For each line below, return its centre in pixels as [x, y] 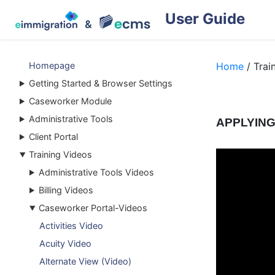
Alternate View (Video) [85, 261]
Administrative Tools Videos [97, 172]
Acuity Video [65, 243]
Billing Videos [66, 190]
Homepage [52, 65]
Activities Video [71, 226]
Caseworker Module [71, 101]
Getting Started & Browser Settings [101, 83]
